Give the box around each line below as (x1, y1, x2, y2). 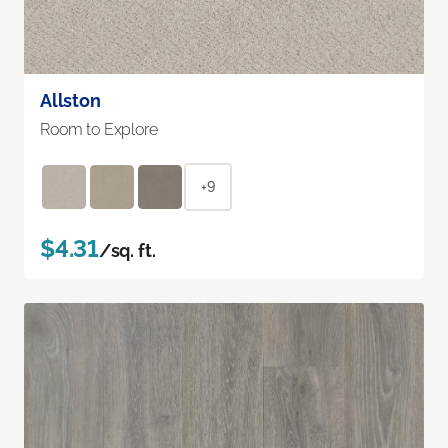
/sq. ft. (98, 240, 156, 262)
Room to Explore (40, 120, 158, 140)
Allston (40, 90, 101, 112)
